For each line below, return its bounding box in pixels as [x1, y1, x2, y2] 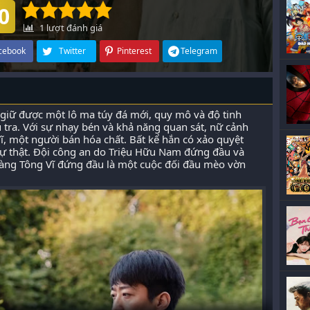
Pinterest [116, 45, 152, 57]
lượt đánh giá [44, 21, 102, 34]
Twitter [59, 45, 86, 57]
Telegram [181, 45, 217, 57]
